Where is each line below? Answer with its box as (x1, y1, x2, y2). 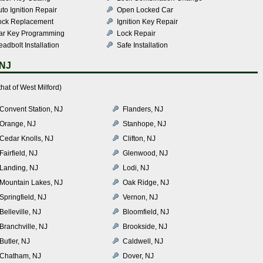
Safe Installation (117, 41, 168, 49)
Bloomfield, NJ (123, 207, 169, 216)
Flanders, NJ (123, 104, 163, 113)
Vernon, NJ (123, 193, 158, 201)
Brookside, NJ (123, 222, 167, 231)
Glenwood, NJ (123, 149, 168, 157)
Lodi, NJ (123, 163, 149, 172)
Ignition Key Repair (117, 17, 178, 26)
